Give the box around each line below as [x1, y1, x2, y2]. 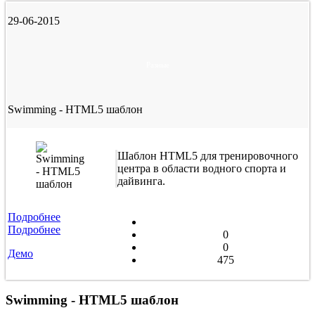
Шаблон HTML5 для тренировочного [117, 149, 298, 162]
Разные [146, 60, 169, 69]
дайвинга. [117, 174, 165, 187]
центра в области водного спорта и [117, 162, 286, 174]
